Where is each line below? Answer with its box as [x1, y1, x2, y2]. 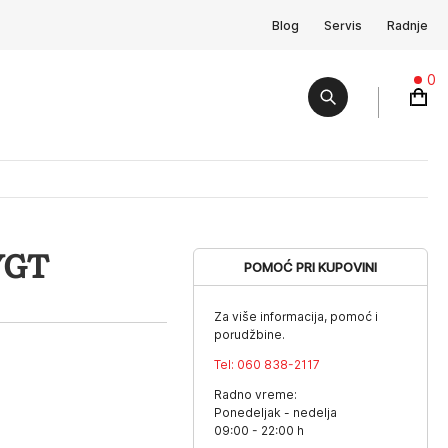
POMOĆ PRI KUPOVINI [244, 259, 378, 275]
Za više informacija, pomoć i [214, 309, 379, 324]
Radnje [387, 17, 428, 33]
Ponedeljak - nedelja [214, 405, 338, 420]
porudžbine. [214, 327, 286, 342]
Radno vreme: [214, 387, 298, 402]
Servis [324, 17, 362, 33]
